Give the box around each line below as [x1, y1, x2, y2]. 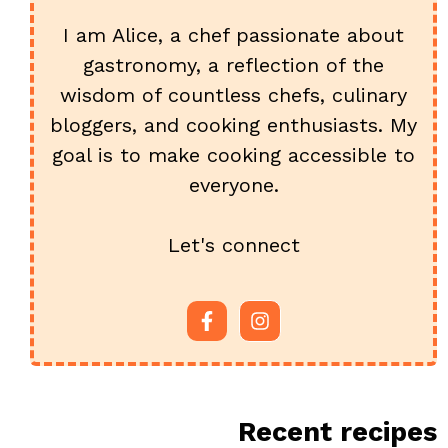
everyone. [188, 172, 279, 197]
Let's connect [167, 232, 300, 257]
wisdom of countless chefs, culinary [60, 82, 407, 107]
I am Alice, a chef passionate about [63, 22, 404, 47]
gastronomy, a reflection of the [83, 52, 384, 77]
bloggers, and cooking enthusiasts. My [50, 112, 417, 137]
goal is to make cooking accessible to [52, 142, 415, 167]
